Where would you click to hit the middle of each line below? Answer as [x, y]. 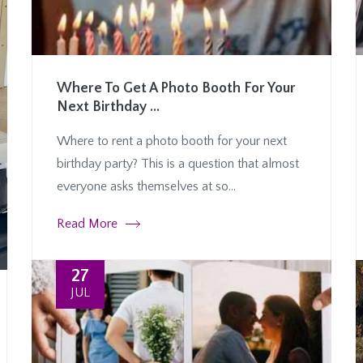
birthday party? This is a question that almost [178, 164]
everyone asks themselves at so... [146, 187]
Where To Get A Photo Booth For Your [176, 89]
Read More [87, 224]
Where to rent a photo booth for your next [172, 141]
